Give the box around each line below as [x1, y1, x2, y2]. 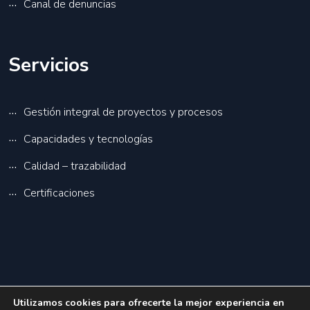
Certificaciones [24, 185, 95, 201]
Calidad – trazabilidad [24, 158, 126, 174]
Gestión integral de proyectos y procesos [24, 104, 223, 120]
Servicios [8, 52, 89, 79]
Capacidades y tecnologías [24, 131, 153, 147]
